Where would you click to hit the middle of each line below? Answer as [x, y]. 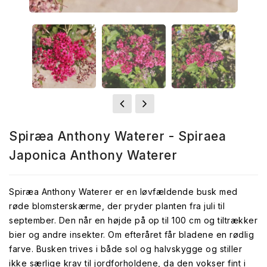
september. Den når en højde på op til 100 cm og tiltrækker [133, 220]
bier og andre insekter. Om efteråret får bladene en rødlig [131, 235]
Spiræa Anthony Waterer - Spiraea [117, 136]
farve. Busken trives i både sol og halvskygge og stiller [125, 249]
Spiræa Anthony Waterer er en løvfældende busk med [123, 192]
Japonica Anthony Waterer [93, 155]
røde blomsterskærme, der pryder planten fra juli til [117, 206]
